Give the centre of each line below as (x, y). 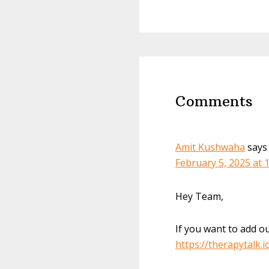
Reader (169, 66)
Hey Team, (199, 196)
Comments (214, 101)
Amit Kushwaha (210, 147)
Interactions (191, 88)
